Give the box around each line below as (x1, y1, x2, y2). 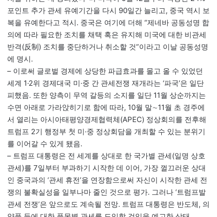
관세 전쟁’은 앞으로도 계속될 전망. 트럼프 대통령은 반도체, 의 (7, 200, 210, 209)
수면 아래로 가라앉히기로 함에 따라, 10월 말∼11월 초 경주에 (7, 103, 205, 112)
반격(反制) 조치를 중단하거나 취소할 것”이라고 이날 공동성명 (7, 42, 208, 52)
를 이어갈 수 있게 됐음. (7, 139, 82, 149)
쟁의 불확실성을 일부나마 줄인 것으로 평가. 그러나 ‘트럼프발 (7, 187, 206, 197)
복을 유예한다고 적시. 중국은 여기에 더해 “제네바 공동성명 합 (7, 18, 209, 28)
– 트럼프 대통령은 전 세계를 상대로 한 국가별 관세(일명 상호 (7, 151, 205, 161)
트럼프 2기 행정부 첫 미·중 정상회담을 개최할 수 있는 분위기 (7, 127, 205, 137)
